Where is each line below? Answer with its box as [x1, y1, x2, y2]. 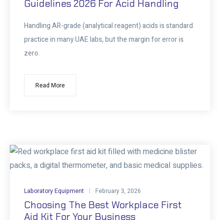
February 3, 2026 [95, 187, 141, 196]
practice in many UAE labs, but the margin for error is [24, 34, 184, 45]
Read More [35, 81, 65, 90]
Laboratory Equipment [24, 187, 84, 196]
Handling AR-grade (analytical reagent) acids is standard [24, 20, 193, 31]
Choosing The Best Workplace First [24, 198, 182, 212]
